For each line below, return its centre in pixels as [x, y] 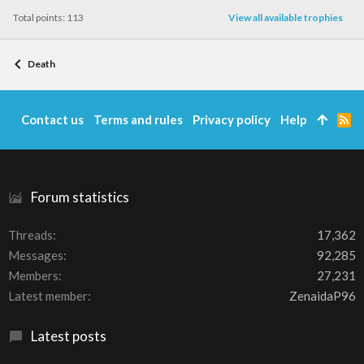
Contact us [52, 120]
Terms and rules [138, 120]
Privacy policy [231, 120]
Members [33, 276]
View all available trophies [286, 18]
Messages [36, 256]
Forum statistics [80, 197]
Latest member [48, 296]
